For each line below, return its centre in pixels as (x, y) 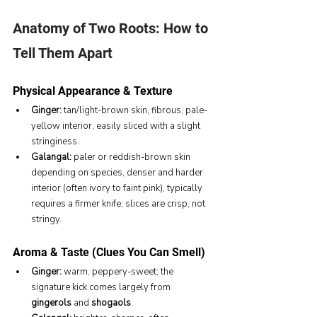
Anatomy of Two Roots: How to (112, 28)
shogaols (111, 302)
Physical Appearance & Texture (93, 91)
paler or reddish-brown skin (132, 157)
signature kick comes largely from (102, 287)
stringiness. (55, 141)
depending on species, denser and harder (118, 172)
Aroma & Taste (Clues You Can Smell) (109, 252)
